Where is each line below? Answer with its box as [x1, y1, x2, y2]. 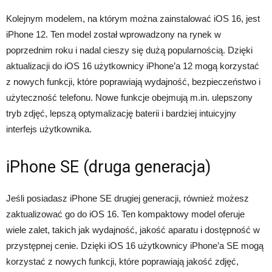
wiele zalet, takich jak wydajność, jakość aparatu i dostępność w [6, 225, 260, 236]
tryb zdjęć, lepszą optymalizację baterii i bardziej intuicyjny [6, 108, 236, 119]
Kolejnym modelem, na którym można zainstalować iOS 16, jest [6, 13, 260, 24]
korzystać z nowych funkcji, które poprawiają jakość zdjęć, [6, 256, 239, 267]
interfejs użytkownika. [6, 124, 92, 135]
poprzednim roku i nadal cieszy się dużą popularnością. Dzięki [6, 45, 253, 56]
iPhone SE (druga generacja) [6, 157, 211, 177]
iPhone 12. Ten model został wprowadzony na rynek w [6, 29, 221, 40]
